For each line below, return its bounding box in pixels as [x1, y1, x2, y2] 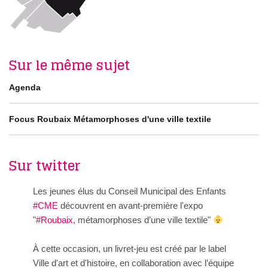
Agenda [9, 83, 41, 93]
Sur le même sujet [9, 53, 130, 78]
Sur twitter [9, 154, 81, 178]
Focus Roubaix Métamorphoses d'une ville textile [9, 114, 211, 124]
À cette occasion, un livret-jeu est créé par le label [33, 243, 226, 254]
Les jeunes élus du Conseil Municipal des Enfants [33, 186, 226, 197]
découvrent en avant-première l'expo [58, 200, 203, 211]
